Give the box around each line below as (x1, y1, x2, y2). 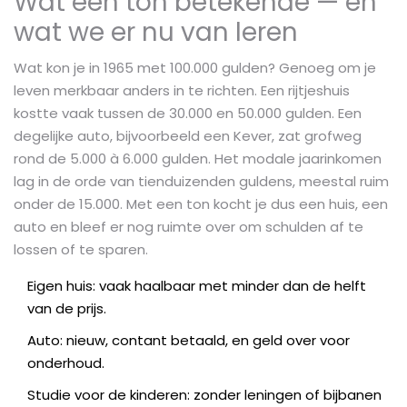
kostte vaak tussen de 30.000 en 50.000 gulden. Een (14, 103, 362, 123)
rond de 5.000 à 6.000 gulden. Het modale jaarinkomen (14, 148, 382, 168)
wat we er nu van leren (14, 14, 298, 50)
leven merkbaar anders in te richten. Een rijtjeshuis (14, 80, 350, 100)
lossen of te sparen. (14, 239, 148, 259)
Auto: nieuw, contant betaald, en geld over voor (27, 330, 350, 350)
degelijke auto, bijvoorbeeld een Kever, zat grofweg (14, 125, 362, 145)
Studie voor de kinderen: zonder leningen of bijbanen (27, 384, 382, 404)
